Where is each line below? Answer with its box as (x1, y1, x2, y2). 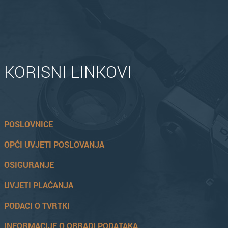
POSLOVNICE (4, 119, 53, 129)
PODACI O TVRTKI (4, 200, 70, 211)
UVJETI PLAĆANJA (4, 180, 74, 190)
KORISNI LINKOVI (4, 61, 132, 82)
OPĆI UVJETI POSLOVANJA (4, 139, 105, 150)
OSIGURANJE (4, 159, 54, 170)
